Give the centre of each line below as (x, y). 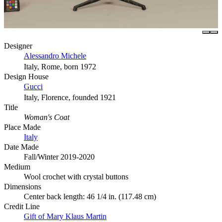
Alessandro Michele (55, 56)
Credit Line (22, 207)
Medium (17, 167)
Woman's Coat (47, 117)
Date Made (21, 147)
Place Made (22, 127)
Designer (18, 46)
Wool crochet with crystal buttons (76, 177)
